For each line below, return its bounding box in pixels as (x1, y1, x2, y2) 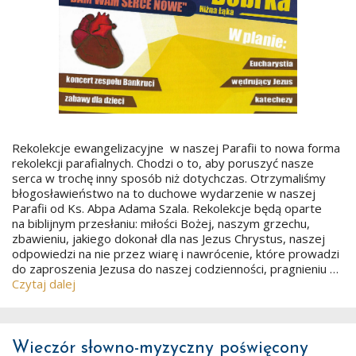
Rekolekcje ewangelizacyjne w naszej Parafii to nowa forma (12, 140, 340, 156)
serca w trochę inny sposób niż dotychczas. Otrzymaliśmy (12, 170, 326, 186)
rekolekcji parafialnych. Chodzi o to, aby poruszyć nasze (12, 155, 314, 171)
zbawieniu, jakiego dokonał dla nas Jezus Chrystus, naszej (12, 230, 325, 246)
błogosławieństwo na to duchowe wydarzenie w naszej (12, 185, 315, 201)
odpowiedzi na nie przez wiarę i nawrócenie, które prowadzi (12, 246, 339, 261)
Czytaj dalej (12, 276, 75, 292)
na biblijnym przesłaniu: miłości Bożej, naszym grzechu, (12, 215, 310, 231)
